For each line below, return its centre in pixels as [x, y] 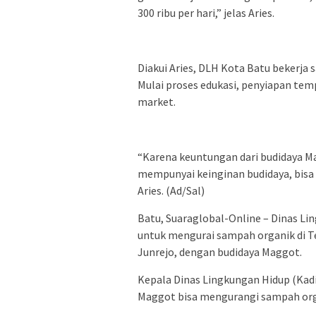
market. [157, 101]
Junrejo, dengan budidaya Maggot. [220, 251]
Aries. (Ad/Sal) [171, 190]
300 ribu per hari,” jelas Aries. [206, 12]
